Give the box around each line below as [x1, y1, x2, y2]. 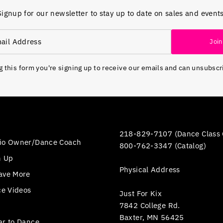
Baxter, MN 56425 [119, 212, 184, 222]
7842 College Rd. [119, 200, 180, 210]
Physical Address [119, 164, 180, 174]
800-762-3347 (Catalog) [119, 140, 206, 150]
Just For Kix [119, 188, 162, 198]
